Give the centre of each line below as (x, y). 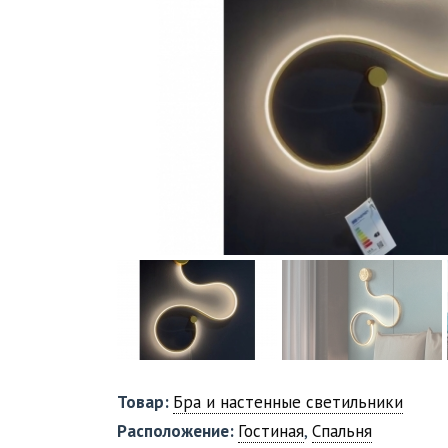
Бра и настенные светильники (288, 402)
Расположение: (177, 431)
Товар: (145, 402)
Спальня (342, 431)
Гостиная (271, 431)
